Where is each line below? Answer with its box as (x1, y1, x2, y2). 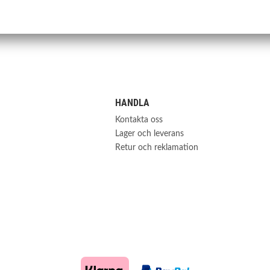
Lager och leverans (115, 129, 184, 139)
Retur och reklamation (115, 143, 198, 152)
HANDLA (115, 97, 149, 109)
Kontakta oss (115, 115, 163, 125)
